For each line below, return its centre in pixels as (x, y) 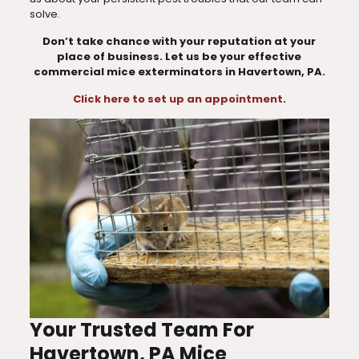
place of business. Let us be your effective (179, 56)
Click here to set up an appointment (177, 99)
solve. (44, 14)
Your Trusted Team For (141, 330)
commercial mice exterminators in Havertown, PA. (179, 72)
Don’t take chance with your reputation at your (179, 41)
